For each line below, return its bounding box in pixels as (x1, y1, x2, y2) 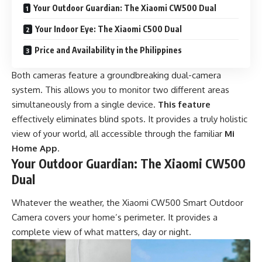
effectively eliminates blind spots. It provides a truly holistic (12, 113, 247, 125)
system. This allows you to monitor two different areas (12, 84, 229, 96)
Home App (12, 143, 57, 154)
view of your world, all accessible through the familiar (12, 128, 225, 140)
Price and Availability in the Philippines (35, 45, 182, 56)
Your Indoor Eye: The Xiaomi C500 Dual (35, 24, 182, 35)
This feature (158, 99, 211, 111)
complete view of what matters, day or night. (12, 226, 191, 237)
